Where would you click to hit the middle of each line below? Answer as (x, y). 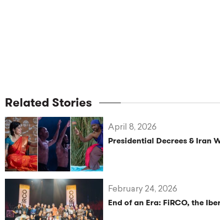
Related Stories (48, 103)
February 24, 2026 (143, 190)
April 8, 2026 (132, 128)
